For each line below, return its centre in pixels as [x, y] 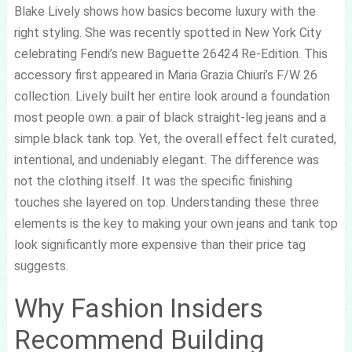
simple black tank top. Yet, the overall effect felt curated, [175, 139]
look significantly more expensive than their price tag [159, 245]
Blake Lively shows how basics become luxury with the [165, 11]
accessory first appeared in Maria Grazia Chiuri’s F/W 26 [165, 75]
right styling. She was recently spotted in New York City [167, 33]
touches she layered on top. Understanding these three [166, 202]
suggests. [41, 266]
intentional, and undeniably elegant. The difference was [166, 160]
